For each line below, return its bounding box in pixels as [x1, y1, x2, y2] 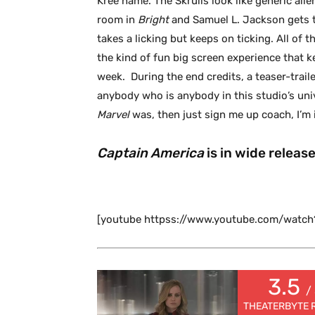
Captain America [97, 145, 207, 162]
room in [97, 13, 138, 27]
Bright [138, 13, 172, 27]
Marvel [97, 108, 132, 122]
